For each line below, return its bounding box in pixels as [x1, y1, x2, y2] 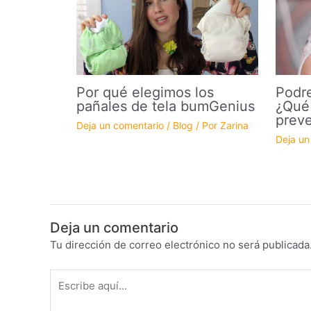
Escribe [49, 269, 86, 283]
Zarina [219, 119, 249, 131]
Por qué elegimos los [76, 83, 214, 101]
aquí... [49, 286, 78, 300]
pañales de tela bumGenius [76, 97, 255, 115]
